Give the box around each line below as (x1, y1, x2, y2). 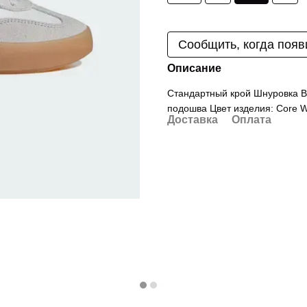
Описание (167, 62, 221, 74)
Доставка (167, 114, 218, 125)
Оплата (232, 114, 271, 125)
